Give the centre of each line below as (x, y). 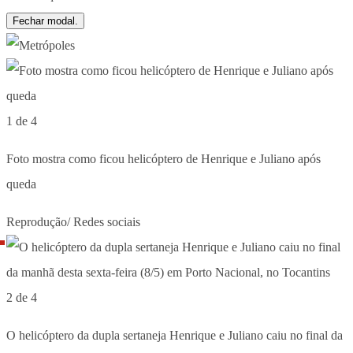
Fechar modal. (45, 20)
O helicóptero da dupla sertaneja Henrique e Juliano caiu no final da (175, 335)
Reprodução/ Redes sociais (73, 221)
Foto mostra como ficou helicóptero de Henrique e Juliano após (163, 158)
